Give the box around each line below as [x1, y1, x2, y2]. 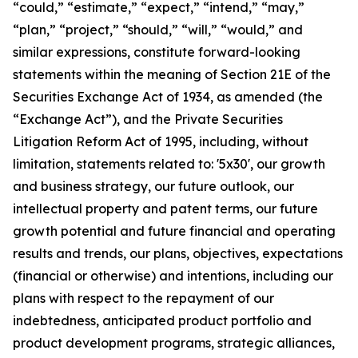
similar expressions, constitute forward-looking [13, 44, 300, 60]
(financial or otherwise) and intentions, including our [13, 268, 333, 284]
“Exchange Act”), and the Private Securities [13, 111, 283, 127]
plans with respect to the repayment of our [13, 290, 274, 306]
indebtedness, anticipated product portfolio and [13, 312, 312, 328]
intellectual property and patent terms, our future [13, 201, 318, 217]
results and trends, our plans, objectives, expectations [13, 245, 343, 261]
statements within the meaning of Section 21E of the [13, 66, 331, 82]
